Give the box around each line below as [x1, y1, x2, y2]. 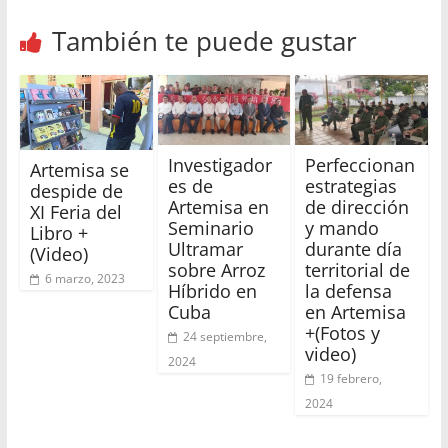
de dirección [305, 195, 410, 220]
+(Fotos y [305, 321, 381, 346]
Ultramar [167, 237, 243, 262]
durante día [305, 237, 403, 262]
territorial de [305, 258, 411, 283]
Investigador [167, 153, 272, 178]
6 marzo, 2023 [44, 270, 125, 288]
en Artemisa [305, 300, 407, 325]
